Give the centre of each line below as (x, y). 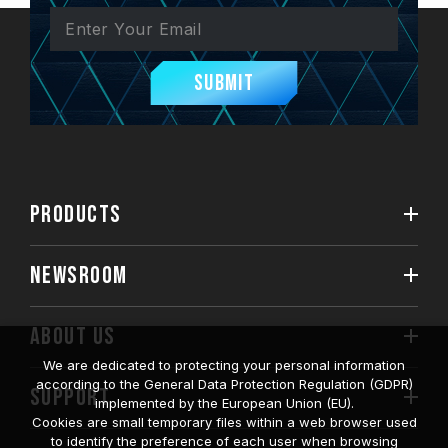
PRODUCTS (76, 214)
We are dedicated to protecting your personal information (224, 365)
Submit (224, 83)
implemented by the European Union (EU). (224, 403)
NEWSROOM (79, 275)
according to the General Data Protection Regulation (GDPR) (224, 384)
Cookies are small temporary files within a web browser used (224, 422)
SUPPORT (70, 397)
